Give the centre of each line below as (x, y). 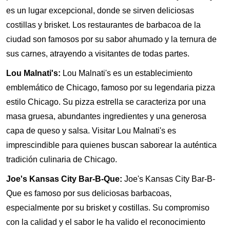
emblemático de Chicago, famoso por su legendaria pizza (111, 87)
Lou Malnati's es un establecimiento (127, 73)
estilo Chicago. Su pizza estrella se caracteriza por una (106, 102)
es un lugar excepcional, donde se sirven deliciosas (100, 10)
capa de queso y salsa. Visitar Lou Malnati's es (91, 130)
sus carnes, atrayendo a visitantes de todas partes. (98, 53)
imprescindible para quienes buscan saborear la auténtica (111, 145)
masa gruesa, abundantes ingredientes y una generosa (106, 116)
